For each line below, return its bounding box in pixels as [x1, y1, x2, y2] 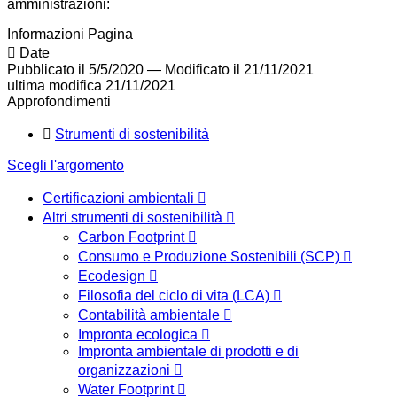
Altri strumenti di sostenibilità [43, 210, 226, 226]
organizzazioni [78, 362, 174, 378]
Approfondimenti [7, 94, 111, 110]
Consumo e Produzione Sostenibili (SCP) [78, 249, 343, 265]
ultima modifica [7, 78, 102, 94]
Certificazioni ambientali [43, 191, 198, 206]
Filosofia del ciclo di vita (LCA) [78, 288, 273, 304]
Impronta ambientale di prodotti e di [78, 344, 299, 360]
